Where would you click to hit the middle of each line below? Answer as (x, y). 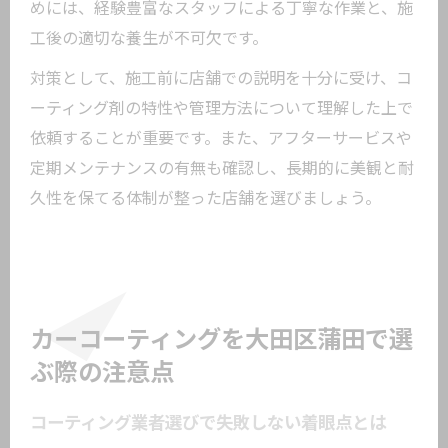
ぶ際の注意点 (102, 373)
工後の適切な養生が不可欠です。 (149, 38)
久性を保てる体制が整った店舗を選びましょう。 (205, 198)
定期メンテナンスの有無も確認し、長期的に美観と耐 (222, 168)
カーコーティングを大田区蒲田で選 (221, 340)
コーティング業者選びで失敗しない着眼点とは (208, 423)
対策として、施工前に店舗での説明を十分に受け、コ (221, 78)
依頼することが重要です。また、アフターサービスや (221, 138)
